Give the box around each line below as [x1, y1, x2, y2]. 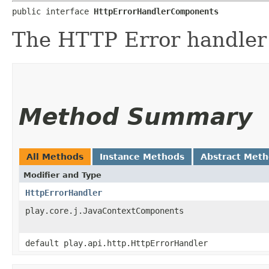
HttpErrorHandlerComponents [94, 6, 219, 16]
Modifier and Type [23, 170, 101, 180]
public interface [12, 6, 94, 16]
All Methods [26, 151, 83, 162]
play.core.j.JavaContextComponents [25, 205, 184, 216]
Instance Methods [100, 151, 184, 162]
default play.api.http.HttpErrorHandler [25, 238, 208, 248]
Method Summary [19, 103, 252, 130]
